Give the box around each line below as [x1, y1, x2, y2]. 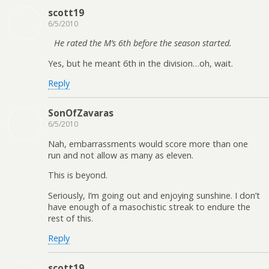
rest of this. [48, 212, 93, 224]
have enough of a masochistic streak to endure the [48, 201, 250, 213]
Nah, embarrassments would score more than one [48, 138, 248, 150]
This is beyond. [48, 169, 107, 181]
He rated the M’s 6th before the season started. [54, 37, 232, 49]
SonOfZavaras [48, 107, 113, 119]
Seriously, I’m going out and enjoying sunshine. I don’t [48, 189, 260, 201]
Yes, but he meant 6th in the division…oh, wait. [48, 57, 233, 69]
